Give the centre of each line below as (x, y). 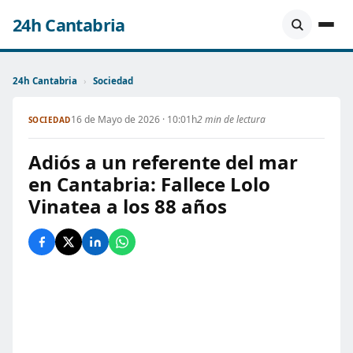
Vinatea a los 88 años (128, 206)
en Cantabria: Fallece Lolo (149, 184)
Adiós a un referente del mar (163, 162)
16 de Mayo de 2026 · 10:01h (134, 119)
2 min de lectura (231, 119)
